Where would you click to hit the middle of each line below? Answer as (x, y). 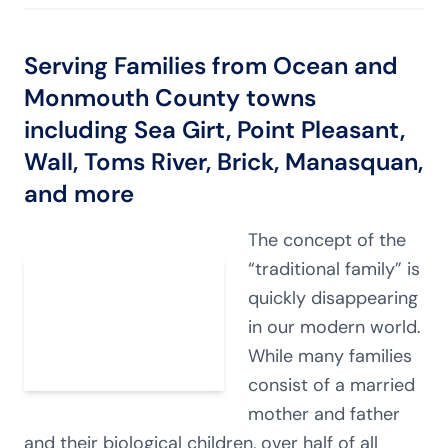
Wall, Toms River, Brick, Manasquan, (223, 161)
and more (79, 193)
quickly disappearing (333, 298)
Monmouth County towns (170, 97)
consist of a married (331, 385)
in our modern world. (334, 327)
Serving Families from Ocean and (211, 65)
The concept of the (327, 240)
